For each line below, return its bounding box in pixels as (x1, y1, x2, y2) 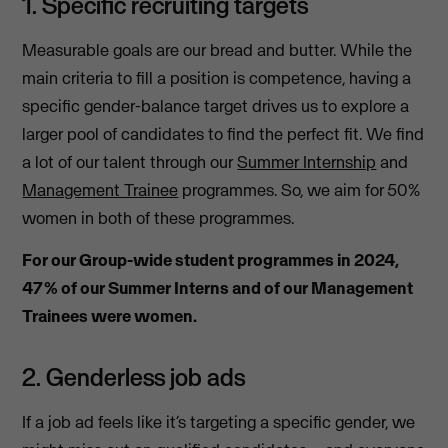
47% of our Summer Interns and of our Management (22, 276, 414, 299)
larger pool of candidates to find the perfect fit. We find (22, 122, 425, 145)
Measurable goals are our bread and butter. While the (22, 38, 413, 61)
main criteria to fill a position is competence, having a (22, 66, 412, 89)
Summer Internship (237, 150, 377, 173)
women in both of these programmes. (22, 206, 295, 229)
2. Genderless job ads (22, 361, 246, 392)
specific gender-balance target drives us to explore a (22, 94, 410, 117)
